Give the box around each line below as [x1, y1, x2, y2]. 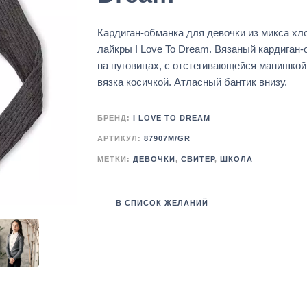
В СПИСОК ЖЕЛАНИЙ [115, 199, 208, 208]
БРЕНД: [97, 114, 133, 123]
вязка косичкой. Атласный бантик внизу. [97, 76, 287, 88]
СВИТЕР [180, 155, 214, 164]
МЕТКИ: [97, 155, 133, 164]
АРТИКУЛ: [97, 134, 144, 143]
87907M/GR [143, 134, 191, 143]
